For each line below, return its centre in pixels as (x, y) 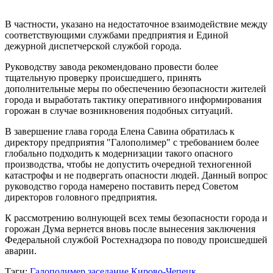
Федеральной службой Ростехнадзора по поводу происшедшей (136, 239)
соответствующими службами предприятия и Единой (117, 35)
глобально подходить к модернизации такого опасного (119, 153)
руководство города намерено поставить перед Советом (122, 186)
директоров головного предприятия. (81, 197)
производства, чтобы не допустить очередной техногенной (128, 164)
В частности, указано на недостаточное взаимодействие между (136, 24)
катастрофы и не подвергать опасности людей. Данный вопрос (136, 175)
